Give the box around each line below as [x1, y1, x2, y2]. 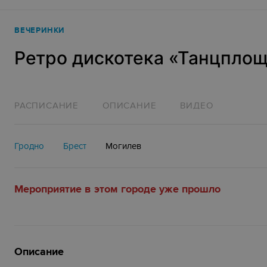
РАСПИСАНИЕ [14, 100, 79, 111]
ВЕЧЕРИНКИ [14, 26, 65, 35]
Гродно [14, 141, 44, 151]
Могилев [105, 141, 141, 151]
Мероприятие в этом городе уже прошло [14, 183, 221, 196]
